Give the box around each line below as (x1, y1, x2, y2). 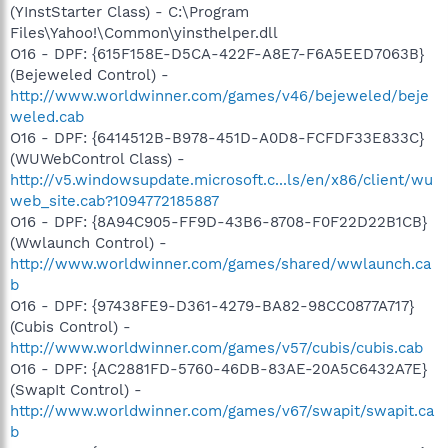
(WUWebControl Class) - (10, 150, 185, 168)
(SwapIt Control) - (10, 381, 142, 399)
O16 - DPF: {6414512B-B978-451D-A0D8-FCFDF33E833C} (10, 129, 424, 147)
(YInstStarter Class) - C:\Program (10, 3, 249, 21)
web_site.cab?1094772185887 (10, 192, 219, 210)
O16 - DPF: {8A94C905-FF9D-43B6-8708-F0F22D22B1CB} (10, 213, 427, 231)
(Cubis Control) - (10, 318, 131, 336)
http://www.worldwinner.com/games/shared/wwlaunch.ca (10, 255, 431, 273)
